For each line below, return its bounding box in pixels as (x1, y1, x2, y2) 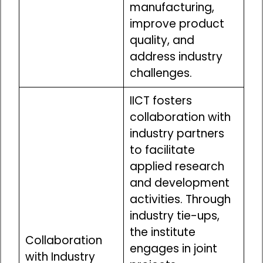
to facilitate (129, 142, 195, 159)
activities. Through (129, 191, 231, 208)
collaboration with (129, 109, 231, 126)
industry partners (129, 126, 224, 142)
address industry (129, 49, 222, 65)
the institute (129, 224, 195, 241)
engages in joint (129, 241, 217, 257)
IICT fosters (129, 93, 192, 109)
